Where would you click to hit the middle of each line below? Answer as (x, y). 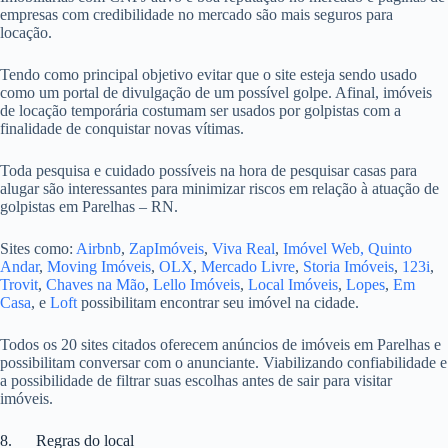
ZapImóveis (166, 249)
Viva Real (243, 249)
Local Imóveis (293, 285)
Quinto (390, 249)
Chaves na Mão (95, 285)
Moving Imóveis (99, 267)
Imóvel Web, (323, 249)
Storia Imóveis (348, 267)
